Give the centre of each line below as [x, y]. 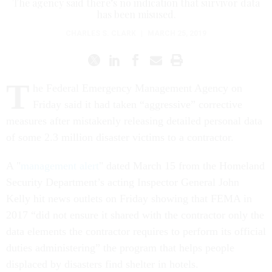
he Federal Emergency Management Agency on [138, 88]
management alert [60, 166]
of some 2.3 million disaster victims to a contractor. [120, 137]
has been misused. [136, 14]
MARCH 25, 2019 [177, 33]
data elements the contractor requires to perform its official [136, 231]
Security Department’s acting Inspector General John [123, 182]
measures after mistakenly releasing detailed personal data [134, 121]
